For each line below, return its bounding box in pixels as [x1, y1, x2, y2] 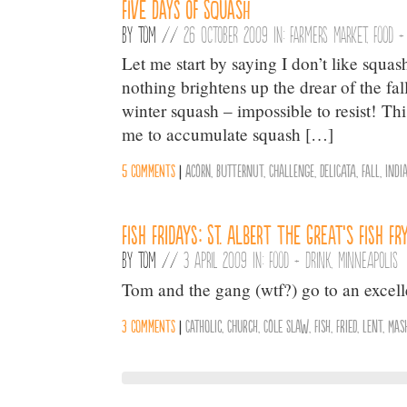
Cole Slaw [263, 315, 310, 334]
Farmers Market [290, 22, 367, 45]
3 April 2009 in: [184, 248, 270, 271]
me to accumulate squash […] [122, 123, 334, 146]
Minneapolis [338, 248, 399, 271]
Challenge [269, 160, 315, 179]
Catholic [185, 315, 223, 334]
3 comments [122, 315, 176, 334]
